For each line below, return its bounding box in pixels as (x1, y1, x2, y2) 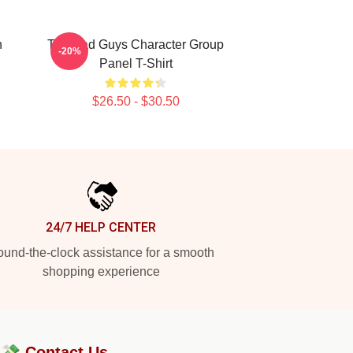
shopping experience (42, 265, 160, 278)
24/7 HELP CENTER (46, 220, 156, 235)
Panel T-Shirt (98, 57, 173, 70)
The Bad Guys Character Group (47, 38, 224, 51)
